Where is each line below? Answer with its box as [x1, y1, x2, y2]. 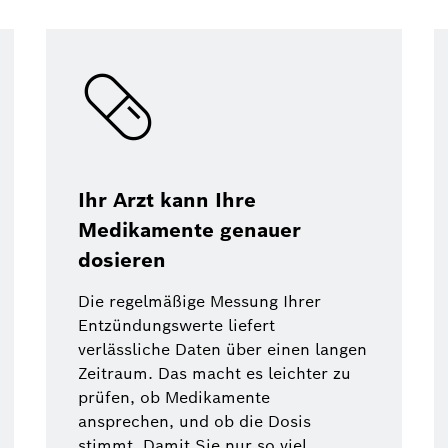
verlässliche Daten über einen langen [78, 339, 367, 361]
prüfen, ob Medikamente [78, 387, 270, 409]
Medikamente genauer [78, 217, 301, 244]
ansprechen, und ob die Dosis [78, 411, 311, 433]
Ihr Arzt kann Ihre [78, 187, 256, 214]
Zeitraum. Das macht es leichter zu [78, 363, 351, 385]
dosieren [78, 247, 166, 274]
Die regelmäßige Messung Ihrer [78, 291, 321, 313]
